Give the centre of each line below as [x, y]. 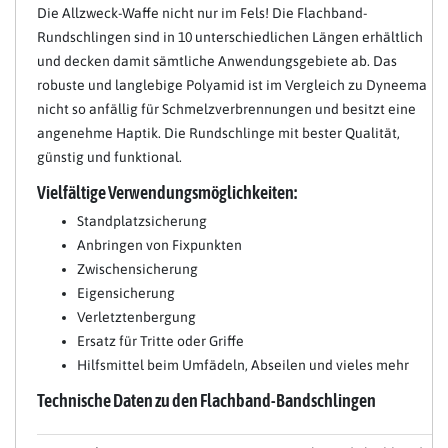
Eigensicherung [126, 293]
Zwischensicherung [137, 269]
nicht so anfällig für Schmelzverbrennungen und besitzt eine [226, 109]
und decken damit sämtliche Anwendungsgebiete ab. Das [217, 61]
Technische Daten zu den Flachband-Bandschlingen [206, 400]
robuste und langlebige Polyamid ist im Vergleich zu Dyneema [232, 85]
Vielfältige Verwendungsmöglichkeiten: [167, 192]
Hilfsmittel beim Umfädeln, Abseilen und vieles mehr [243, 365]
